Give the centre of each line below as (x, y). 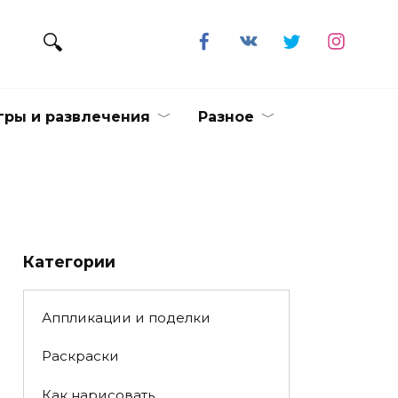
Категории (69, 262)
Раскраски (80, 356)
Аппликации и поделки (126, 318)
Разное (226, 117)
